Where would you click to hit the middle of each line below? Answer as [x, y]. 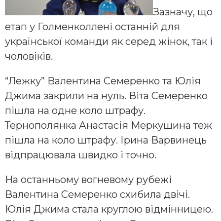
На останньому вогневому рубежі [88, 180]
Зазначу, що [183, 12]
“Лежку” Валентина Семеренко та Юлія [103, 81]
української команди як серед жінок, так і [109, 42]
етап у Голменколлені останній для [92, 27]
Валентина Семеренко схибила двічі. [97, 195]
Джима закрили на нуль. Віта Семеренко [106, 96]
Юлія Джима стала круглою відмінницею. [109, 209]
